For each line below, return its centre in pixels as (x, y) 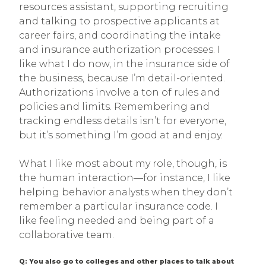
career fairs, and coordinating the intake (120, 35)
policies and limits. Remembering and (114, 106)
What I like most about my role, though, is (123, 163)
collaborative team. (66, 235)
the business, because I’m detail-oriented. (122, 78)
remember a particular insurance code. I (118, 206)
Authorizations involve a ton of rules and (120, 92)
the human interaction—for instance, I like (125, 178)
